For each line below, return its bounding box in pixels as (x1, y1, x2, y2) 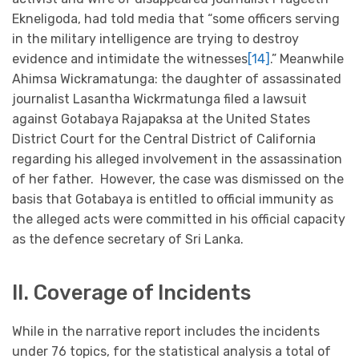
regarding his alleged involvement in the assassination (12, 151, 342, 167)
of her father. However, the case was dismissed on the (12, 171, 344, 187)
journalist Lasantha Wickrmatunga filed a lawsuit (12, 91, 307, 107)
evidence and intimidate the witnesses (12, 50, 248, 67)
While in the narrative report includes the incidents (12, 324, 320, 340)
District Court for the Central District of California (12, 131, 316, 147)
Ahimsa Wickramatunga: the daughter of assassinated (12, 71, 341, 87)
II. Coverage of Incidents (12, 280, 251, 305)
